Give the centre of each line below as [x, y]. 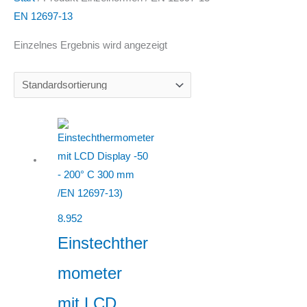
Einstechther [102, 244]
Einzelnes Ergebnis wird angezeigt [90, 45]
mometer [89, 274]
